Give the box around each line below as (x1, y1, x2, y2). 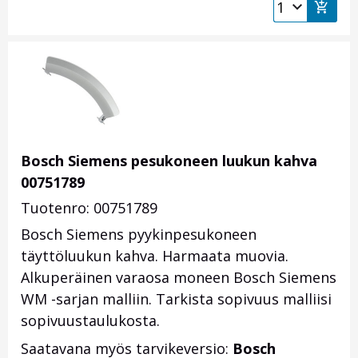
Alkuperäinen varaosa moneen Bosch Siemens (21, 268, 336, 288)
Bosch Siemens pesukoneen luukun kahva (21, 151, 317, 171)
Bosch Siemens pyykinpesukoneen (21, 225, 257, 245)
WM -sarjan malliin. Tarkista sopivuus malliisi (21, 289, 332, 309)
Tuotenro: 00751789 (21, 198, 157, 218)
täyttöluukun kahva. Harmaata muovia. (21, 246, 288, 266)
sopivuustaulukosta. (21, 311, 160, 331)
